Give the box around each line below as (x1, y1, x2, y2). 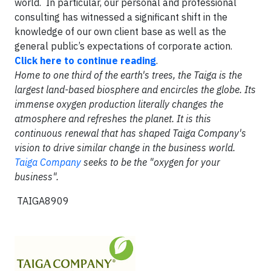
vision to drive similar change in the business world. (15, 142, 235, 154)
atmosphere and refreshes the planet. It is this (15, 113, 211, 125)
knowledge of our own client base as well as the (15, 25, 226, 38)
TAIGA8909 (15, 195, 69, 207)
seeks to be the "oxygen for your (81, 156, 220, 168)
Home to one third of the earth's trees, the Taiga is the (15, 69, 242, 81)
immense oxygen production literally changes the (15, 98, 223, 110)
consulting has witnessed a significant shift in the (15, 11, 227, 23)
